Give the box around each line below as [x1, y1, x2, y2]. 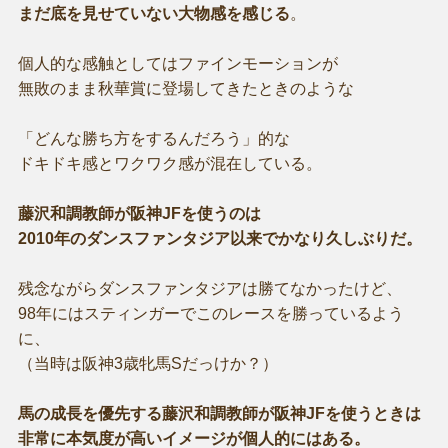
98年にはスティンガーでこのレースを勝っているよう [17, 304, 404, 322]
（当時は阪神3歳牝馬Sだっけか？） [17, 354, 278, 372]
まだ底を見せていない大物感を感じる [17, 4, 290, 22]
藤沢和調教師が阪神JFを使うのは [17, 204, 261, 222]
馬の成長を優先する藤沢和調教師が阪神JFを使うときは [17, 404, 421, 422]
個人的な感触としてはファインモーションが [17, 54, 338, 72]
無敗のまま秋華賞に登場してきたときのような [17, 79, 354, 97]
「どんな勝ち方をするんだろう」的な [17, 129, 290, 147]
